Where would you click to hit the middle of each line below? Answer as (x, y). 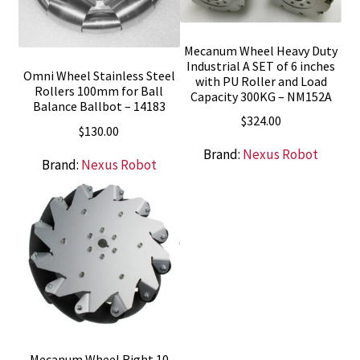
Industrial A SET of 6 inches (261, 65)
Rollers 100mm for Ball (99, 91)
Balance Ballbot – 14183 (99, 106)
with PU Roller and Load (261, 81)
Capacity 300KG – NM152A (261, 96)
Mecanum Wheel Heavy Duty (261, 50)
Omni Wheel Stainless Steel (99, 76)
